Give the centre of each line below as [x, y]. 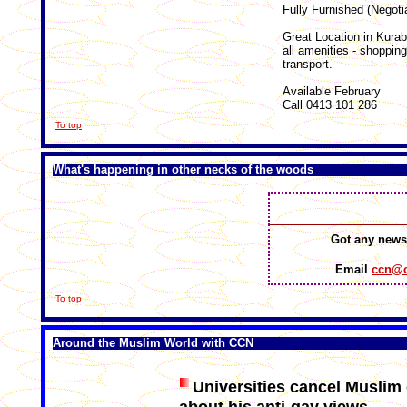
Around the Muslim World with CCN [153, 343]
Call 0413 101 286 [330, 105]
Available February [332, 91]
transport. [308, 64]
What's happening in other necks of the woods [183, 169]
